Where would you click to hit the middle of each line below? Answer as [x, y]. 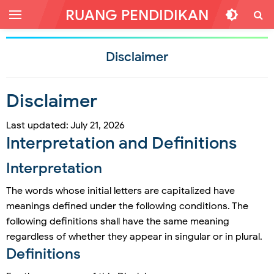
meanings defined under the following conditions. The [127, 206]
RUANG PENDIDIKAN [137, 15]
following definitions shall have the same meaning [118, 221]
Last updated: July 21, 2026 [65, 125]
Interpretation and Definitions [121, 143]
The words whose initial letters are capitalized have [120, 191]
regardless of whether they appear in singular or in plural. [134, 237]
